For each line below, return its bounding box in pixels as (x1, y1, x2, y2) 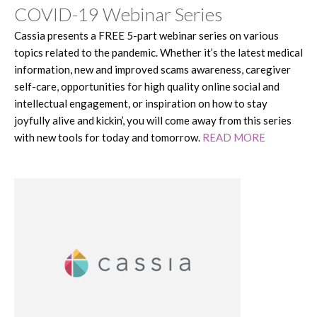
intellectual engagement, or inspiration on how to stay (14, 96, 267, 110)
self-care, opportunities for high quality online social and (14, 79, 279, 93)
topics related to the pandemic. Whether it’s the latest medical (14, 45, 303, 59)
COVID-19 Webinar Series (14, 2, 222, 25)
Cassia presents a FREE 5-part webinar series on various (14, 28, 279, 42)
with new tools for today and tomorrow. (14, 130, 202, 144)
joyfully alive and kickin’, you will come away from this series (14, 113, 292, 127)
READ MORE (202, 130, 265, 144)
